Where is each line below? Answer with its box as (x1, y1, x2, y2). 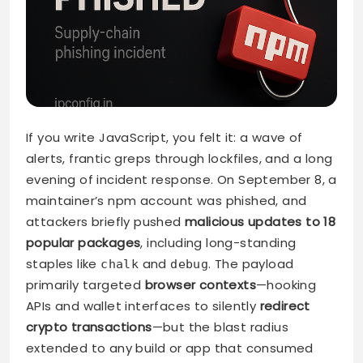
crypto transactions (26, 318, 152, 336)
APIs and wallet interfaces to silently (26, 297, 260, 315)
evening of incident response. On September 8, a (26, 171, 337, 189)
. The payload (208, 255, 294, 273)
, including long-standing (140, 234, 297, 252)
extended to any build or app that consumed (26, 340, 314, 357)
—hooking (256, 276, 317, 294)
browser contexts (144, 276, 257, 294)
